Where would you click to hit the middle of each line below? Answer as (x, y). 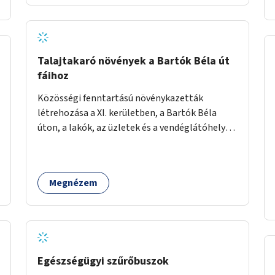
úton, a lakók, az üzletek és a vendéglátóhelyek (136, 127)
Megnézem (73, 183)
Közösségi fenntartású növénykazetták (120, 98)
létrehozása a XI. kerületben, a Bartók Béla (127, 113)
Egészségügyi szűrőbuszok (103, 261)
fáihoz (53, 76)
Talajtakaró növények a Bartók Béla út (134, 61)
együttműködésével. (80, 142)
